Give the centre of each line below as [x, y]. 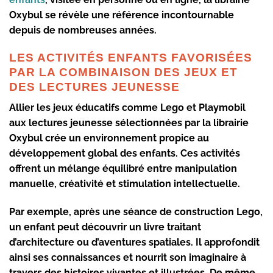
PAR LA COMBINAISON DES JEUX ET [123, 72]
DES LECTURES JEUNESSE [94, 87]
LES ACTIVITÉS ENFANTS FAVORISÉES [131, 57]
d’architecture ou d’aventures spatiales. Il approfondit [134, 243]
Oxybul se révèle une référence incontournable [122, 15]
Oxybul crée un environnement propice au [109, 138]
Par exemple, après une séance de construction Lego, [136, 212]
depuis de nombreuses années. [83, 30]
